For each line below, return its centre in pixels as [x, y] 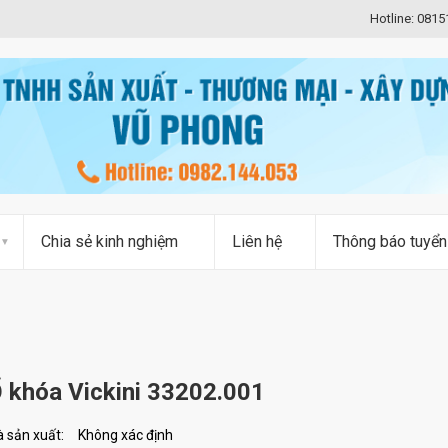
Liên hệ [257, 242]
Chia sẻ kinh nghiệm [109, 242]
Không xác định [125, 435]
